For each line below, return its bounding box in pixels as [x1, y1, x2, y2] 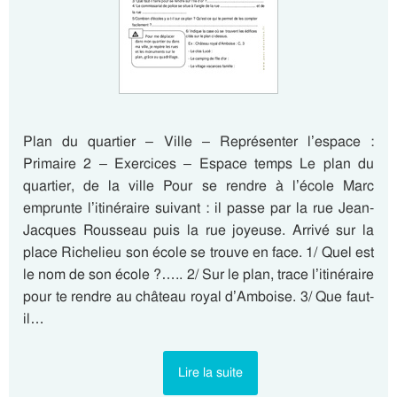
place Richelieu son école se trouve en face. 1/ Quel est [23, 243, 374, 262]
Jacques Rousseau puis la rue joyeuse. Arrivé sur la [23, 221, 374, 240]
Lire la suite [177, 364, 243, 381]
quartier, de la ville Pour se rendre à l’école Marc [23, 176, 374, 196]
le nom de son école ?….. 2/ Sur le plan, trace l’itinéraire [23, 265, 374, 284]
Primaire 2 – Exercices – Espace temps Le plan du [23, 154, 374, 174]
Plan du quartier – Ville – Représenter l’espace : [23, 132, 374, 152]
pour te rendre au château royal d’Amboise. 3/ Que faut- [23, 287, 374, 307]
